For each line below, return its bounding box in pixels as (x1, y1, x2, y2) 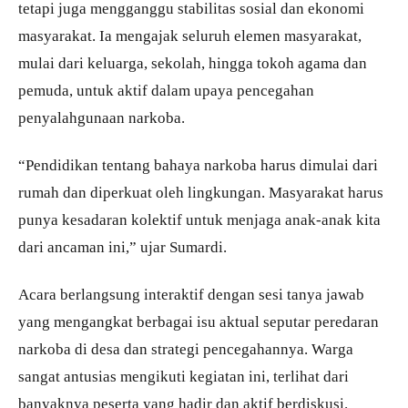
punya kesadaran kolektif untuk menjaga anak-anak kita (18, 209, 381, 229)
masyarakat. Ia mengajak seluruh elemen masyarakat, (18, 25, 362, 45)
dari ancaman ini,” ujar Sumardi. (18, 237, 227, 256)
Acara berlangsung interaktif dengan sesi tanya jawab (18, 284, 364, 303)
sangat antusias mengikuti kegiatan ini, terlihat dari (18, 366, 349, 385)
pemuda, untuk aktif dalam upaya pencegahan (18, 80, 314, 99)
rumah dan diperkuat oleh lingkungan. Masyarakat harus (18, 182, 383, 201)
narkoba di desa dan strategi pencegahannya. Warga (18, 339, 353, 358)
